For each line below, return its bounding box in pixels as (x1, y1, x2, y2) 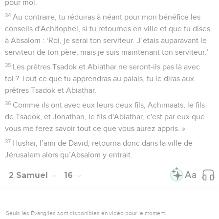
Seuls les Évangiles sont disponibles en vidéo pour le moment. (6, 209, 166, 217)
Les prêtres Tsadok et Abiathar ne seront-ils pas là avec (13, 63, 200, 71)
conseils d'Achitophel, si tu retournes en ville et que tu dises (5, 24, 210, 33)
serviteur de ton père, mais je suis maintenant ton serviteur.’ (5, 48, 209, 56)
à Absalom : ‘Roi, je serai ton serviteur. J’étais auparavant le (5, 36, 207, 44)
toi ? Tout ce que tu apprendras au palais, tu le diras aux (5, 74, 194, 83)
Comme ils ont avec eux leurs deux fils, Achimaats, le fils (13, 101, 205, 109)
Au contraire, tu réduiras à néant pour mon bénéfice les (13, 13, 201, 21)
